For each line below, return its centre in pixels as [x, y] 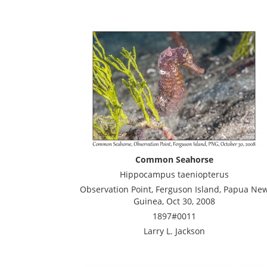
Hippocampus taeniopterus [174, 174]
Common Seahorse [174, 159]
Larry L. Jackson [174, 231]
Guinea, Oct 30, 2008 [174, 201]
